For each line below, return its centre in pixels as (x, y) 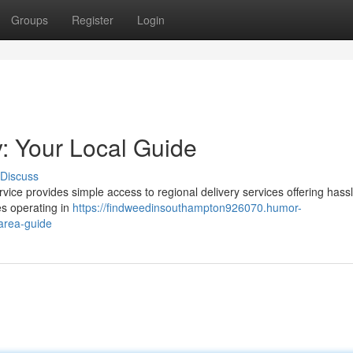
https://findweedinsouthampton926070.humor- (187, 207)
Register (93, 20)
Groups (30, 20)
